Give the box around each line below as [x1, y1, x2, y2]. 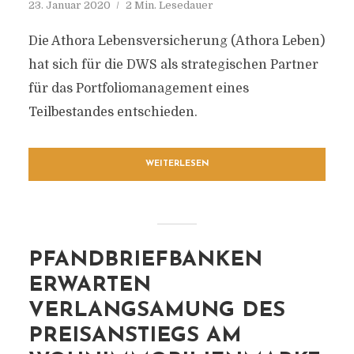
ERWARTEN [28, 275, 151, 296]
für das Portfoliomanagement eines [28, 81, 249, 96]
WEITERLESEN [145, 160, 209, 168]
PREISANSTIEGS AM [28, 326, 242, 347]
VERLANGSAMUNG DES [28, 300, 285, 322]
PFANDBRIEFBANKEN [28, 250, 262, 271]
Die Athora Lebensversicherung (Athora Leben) [28, 34, 325, 48]
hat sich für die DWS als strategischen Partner [28, 58, 318, 72]
